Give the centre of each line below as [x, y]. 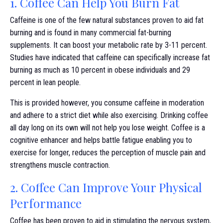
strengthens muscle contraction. [60, 165]
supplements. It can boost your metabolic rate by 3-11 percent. [109, 45]
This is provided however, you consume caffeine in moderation [107, 103]
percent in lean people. [45, 82]
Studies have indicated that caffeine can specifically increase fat [110, 57]
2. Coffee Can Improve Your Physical [106, 187]
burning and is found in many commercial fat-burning [91, 33]
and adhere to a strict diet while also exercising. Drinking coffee [109, 115]
